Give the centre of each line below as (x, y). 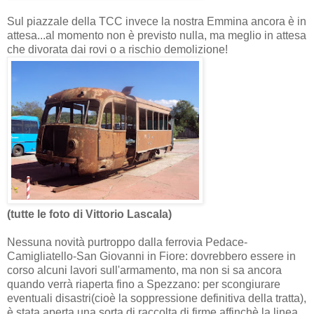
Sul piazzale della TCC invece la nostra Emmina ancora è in (157, 21)
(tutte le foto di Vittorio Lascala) (89, 214)
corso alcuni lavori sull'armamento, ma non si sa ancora (144, 270)
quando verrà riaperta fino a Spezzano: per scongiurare (144, 284)
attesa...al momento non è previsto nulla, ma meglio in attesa (157, 35)
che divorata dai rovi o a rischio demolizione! (117, 49)
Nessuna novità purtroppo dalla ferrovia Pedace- (127, 242)
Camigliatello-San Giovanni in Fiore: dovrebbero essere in (151, 256)
